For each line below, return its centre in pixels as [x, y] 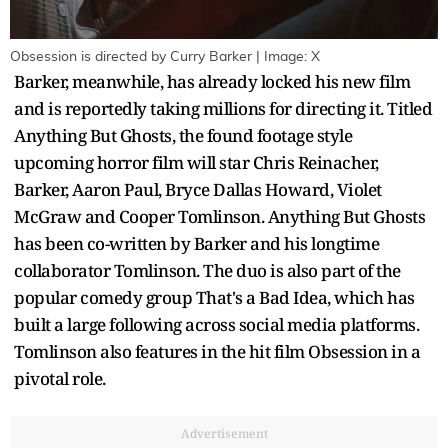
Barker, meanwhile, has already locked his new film [212, 81]
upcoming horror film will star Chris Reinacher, [196, 162]
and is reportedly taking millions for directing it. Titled [223, 108]
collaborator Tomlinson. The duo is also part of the [207, 270]
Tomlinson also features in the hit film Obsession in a [217, 351]
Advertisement [224, 433]
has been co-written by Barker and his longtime [196, 243]
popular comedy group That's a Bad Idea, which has [214, 297]
